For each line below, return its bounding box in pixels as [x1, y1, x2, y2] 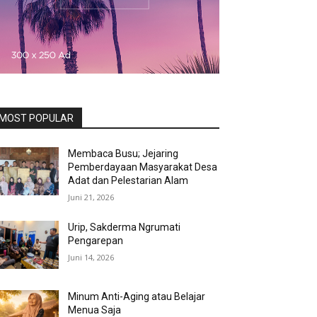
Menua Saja [68, 304, 122, 316]
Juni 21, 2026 [68, 191, 115, 202]
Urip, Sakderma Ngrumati [68, 221, 181, 233]
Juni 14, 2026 [68, 251, 115, 263]
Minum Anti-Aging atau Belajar [68, 290, 206, 302]
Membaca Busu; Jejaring [68, 147, 179, 159]
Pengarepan [68, 234, 124, 246]
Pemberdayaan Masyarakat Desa [68, 161, 218, 173]
